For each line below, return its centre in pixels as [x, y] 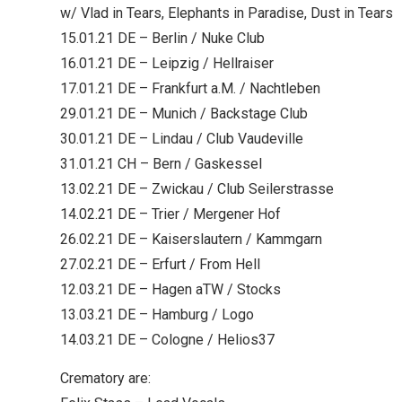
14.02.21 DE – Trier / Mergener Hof [170, 214]
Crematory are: [105, 379]
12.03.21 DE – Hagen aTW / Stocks [170, 290]
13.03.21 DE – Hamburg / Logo [157, 315]
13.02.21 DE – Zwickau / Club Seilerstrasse [197, 189]
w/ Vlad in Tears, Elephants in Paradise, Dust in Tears [227, 13]
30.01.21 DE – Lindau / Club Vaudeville [182, 139]
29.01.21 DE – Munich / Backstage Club [184, 114]
